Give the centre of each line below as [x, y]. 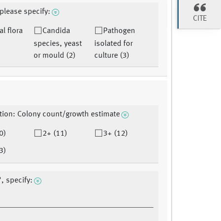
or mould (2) [54, 56]
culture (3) [112, 56]
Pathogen [119, 31]
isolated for [114, 44]
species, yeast [57, 44]
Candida [56, 31]
